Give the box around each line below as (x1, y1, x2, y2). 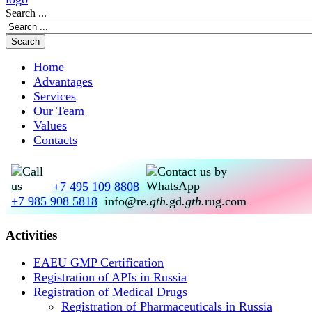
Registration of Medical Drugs (33, 285, 187, 299)
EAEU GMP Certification (33, 256, 164, 270)
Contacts (33, 133, 77, 147)
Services (33, 89, 76, 103)
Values (33, 118, 67, 132)
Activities (6, 227, 57, 242)
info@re (104, 194, 146, 208)
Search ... (6, 7, 47, 19)
